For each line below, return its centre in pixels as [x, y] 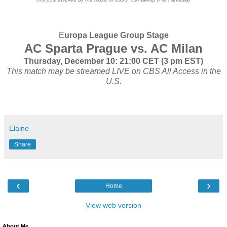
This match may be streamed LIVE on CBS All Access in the [113, 71]
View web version [113, 205]
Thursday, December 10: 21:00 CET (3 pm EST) [113, 61]
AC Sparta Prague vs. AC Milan [113, 48]
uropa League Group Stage [116, 35]
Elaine [19, 128]
